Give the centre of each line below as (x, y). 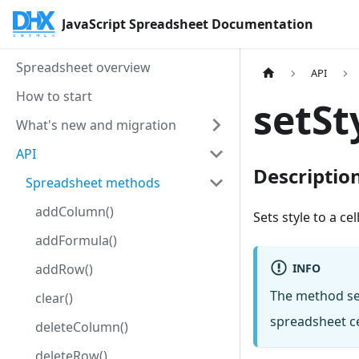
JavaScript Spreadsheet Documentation (188, 24)
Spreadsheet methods (93, 183)
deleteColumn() (82, 327)
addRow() (64, 269)
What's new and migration (96, 125)
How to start (54, 96)
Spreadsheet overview (83, 67)
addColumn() (75, 212)
